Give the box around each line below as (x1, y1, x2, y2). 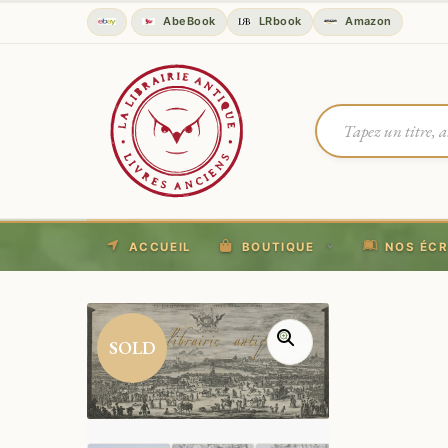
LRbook (255, 14, 302, 28)
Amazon (341, 14, 392, 28)
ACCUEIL (128, 240, 192, 254)
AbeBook (160, 14, 216, 28)
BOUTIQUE (241, 240, 315, 254)
